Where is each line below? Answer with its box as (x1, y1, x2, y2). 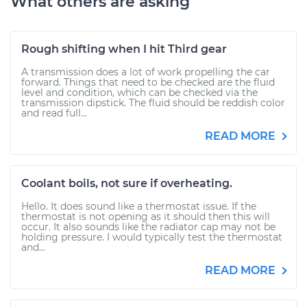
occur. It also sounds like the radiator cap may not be (21, 221, 275, 233)
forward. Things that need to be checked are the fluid (21, 76, 275, 88)
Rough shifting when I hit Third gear (21, 42, 227, 56)
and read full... (21, 107, 87, 119)
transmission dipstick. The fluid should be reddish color (21, 97, 285, 109)
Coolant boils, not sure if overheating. (21, 177, 232, 190)
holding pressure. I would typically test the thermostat (21, 231, 282, 243)
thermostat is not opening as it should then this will (21, 210, 270, 223)
